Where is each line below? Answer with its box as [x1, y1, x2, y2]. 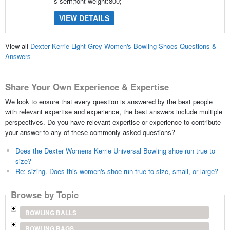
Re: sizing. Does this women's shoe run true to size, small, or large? [15, 166, 218, 176]
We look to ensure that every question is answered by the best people [5, 96, 213, 106]
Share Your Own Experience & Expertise [5, 81, 169, 93]
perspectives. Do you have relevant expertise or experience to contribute [5, 117, 221, 127]
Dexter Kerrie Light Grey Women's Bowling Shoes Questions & [30, 41, 217, 51]
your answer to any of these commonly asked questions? [5, 127, 175, 137]
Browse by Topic [10, 188, 79, 201]
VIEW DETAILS [59, 12, 109, 23]
